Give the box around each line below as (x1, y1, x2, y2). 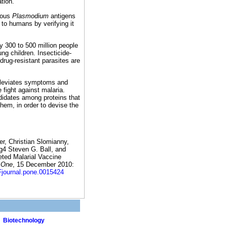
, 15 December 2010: (13, 161, 74, 169)
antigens (49, 12, 75, 20)
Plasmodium (12, 12, 49, 20)
